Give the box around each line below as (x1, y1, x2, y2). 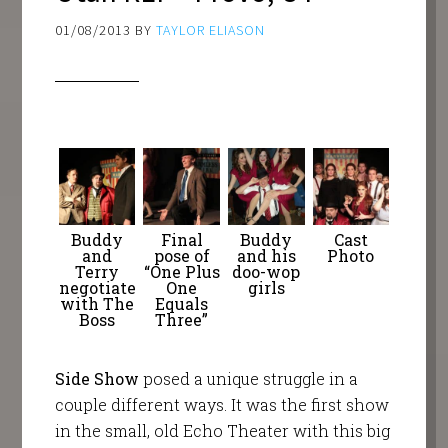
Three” (155, 308, 209, 330)
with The (59, 292, 134, 314)
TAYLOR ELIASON (155, 21, 265, 40)
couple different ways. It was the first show (54, 393, 389, 415)
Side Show (54, 367, 139, 389)
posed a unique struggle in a (138, 367, 358, 389)
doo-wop (232, 260, 301, 282)
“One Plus (143, 260, 220, 282)
